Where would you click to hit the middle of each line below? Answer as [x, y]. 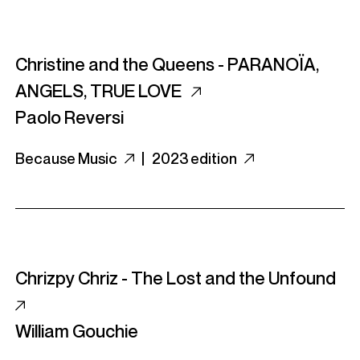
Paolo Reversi [70, 117]
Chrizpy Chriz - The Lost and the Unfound [177, 278]
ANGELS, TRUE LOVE [100, 91]
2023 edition [196, 158]
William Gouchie [77, 331]
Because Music [67, 158]
